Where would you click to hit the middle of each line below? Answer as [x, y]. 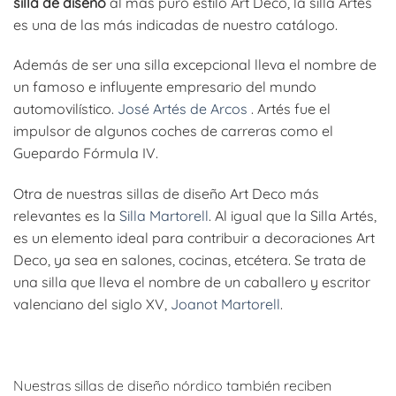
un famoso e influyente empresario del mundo [165, 87]
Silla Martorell [164, 216]
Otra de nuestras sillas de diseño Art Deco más [166, 194]
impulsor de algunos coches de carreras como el [173, 131]
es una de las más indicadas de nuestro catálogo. [175, 24]
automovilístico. [65, 109]
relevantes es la [66, 216]
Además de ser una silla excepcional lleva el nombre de [195, 65]
